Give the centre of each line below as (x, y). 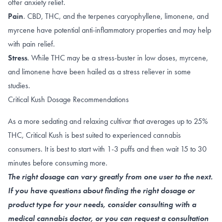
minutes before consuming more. (58, 163)
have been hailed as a (85, 71)
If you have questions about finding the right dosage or (101, 190)
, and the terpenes (88, 16)
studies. (19, 85)
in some (178, 71)
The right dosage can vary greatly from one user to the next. (110, 176)
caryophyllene (139, 16)
